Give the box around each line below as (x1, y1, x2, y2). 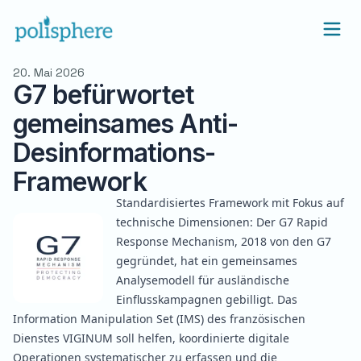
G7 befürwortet (13, 79, 194, 110)
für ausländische (195, 272, 289, 288)
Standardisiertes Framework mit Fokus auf (116, 195, 344, 210)
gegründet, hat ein (116, 253, 222, 268)
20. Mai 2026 (13, 65, 85, 80)
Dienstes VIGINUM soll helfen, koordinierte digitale (13, 330, 289, 346)
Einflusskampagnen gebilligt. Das (116, 292, 297, 307)
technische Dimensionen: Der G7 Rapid (116, 214, 328, 230)
